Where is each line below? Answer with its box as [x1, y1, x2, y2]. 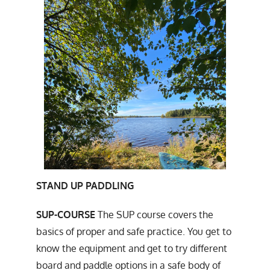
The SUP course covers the [95, 208, 213, 221]
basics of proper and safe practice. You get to [36, 225, 231, 237]
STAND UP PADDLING [36, 179, 134, 192]
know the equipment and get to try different [36, 242, 227, 254]
